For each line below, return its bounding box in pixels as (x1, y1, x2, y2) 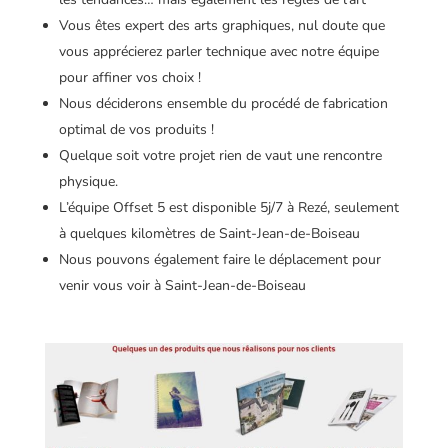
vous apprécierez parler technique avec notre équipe (58, 41, 379, 61)
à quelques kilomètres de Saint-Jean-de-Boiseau (58, 223, 360, 243)
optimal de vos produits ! (58, 119, 214, 139)
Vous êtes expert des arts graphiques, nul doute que (58, 15, 385, 35)
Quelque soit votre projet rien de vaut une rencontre (58, 145, 382, 165)
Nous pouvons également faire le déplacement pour (58, 249, 381, 269)
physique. (58, 171, 118, 191)
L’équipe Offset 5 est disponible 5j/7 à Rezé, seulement (58, 197, 399, 217)
